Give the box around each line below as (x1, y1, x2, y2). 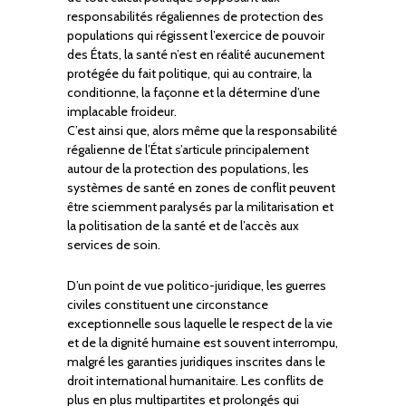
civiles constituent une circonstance (67, 296, 268, 314)
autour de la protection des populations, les (67, 160, 309, 178)
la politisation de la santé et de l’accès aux (67, 217, 299, 235)
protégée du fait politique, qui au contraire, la (67, 65, 312, 82)
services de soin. (67, 237, 160, 254)
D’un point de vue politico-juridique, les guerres (67, 277, 326, 295)
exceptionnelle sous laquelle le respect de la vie (67, 315, 333, 333)
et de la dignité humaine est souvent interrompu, (67, 334, 338, 352)
